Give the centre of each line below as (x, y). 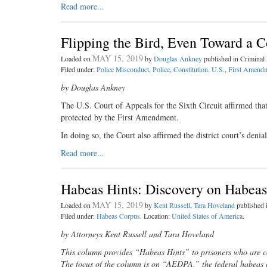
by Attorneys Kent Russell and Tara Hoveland (137, 234)
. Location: (156, 216)
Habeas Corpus (118, 216)
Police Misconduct (123, 69)
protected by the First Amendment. (120, 117)
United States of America (207, 216)
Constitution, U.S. (199, 69)
